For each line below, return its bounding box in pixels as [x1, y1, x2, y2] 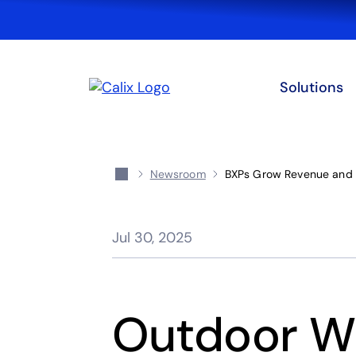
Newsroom [149, 167, 206, 181]
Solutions [280, 78, 344, 97]
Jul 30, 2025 [111, 228, 192, 247]
